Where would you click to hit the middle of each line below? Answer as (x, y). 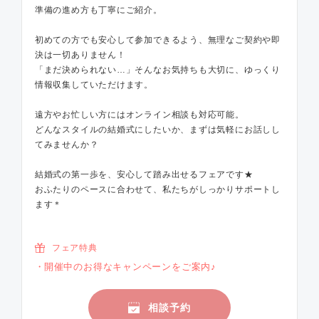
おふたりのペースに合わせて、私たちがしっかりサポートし (157, 189)
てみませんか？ (67, 144)
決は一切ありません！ (80, 54)
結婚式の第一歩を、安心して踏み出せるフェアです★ (144, 174)
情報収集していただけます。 (94, 84)
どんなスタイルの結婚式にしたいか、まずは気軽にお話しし (157, 129)
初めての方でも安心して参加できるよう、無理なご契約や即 (157, 40)
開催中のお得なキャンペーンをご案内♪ (130, 266)
